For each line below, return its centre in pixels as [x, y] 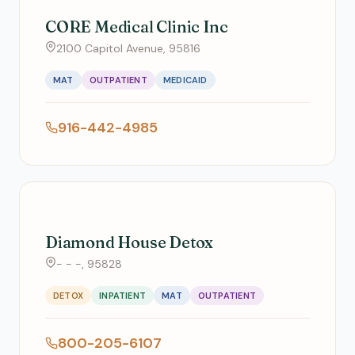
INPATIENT [123, 296]
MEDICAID [185, 80]
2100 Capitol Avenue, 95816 [128, 48]
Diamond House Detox [130, 242]
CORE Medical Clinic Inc [137, 27]
